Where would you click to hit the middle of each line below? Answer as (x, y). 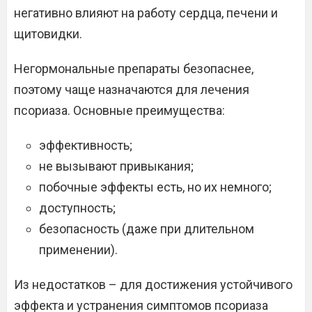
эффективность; (86, 145)
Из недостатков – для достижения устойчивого (153, 284)
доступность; (77, 208)
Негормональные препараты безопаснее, (134, 69)
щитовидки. (48, 34)
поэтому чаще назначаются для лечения (132, 89)
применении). (78, 250)
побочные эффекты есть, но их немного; (155, 187)
